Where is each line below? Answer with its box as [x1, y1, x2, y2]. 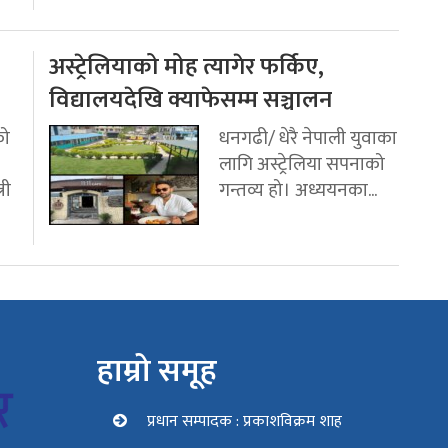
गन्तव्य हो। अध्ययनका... [219, 174, 377, 207]
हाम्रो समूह [96, 345, 217, 399]
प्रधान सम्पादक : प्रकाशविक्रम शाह [146, 408, 342, 436]
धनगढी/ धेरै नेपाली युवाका [219, 122, 397, 155]
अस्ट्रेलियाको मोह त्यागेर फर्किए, [49, 47, 324, 88]
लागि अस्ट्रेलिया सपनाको [219, 148, 385, 181]
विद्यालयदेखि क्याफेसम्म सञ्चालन [49, 80, 332, 121]
